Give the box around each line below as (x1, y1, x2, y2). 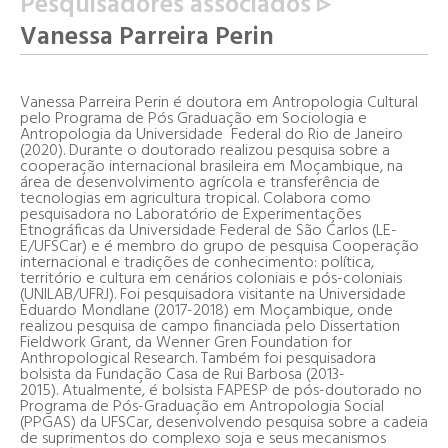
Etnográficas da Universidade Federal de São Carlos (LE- (20, 217, 397, 244)
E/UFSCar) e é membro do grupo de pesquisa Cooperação (20, 233, 419, 260)
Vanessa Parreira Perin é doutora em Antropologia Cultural (20, 89, 418, 116)
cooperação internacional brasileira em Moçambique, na (20, 153, 403, 180)
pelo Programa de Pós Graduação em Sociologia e (20, 105, 367, 132)
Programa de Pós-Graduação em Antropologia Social (20, 393, 384, 420)
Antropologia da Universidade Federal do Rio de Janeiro (20, 121, 403, 148)
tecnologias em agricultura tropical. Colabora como (20, 185, 371, 212)
